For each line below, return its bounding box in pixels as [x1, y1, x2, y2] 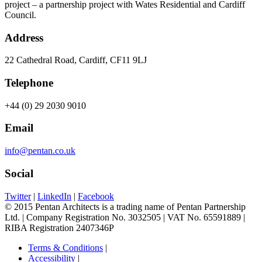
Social [5, 167, 33, 180]
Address [5, 31, 43, 44]
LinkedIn [37, 191, 71, 201]
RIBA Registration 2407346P [5, 222, 114, 233]
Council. [5, 9, 36, 20]
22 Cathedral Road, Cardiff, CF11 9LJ [5, 55, 147, 65]
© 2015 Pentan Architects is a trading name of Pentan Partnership [5, 201, 246, 212]
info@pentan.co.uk [5, 146, 75, 156]
